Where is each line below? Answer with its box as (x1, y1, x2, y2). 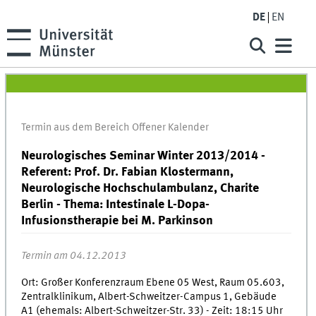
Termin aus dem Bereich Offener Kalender (21, 122, 209, 134)
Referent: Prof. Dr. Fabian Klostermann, (21, 165, 234, 178)
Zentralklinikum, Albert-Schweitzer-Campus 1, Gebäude (21, 291, 277, 303)
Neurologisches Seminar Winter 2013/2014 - (21, 149, 266, 162)
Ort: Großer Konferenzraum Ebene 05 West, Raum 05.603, (21, 276, 285, 288)
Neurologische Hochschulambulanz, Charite (21, 181, 260, 195)
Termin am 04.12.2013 (21, 250, 127, 262)
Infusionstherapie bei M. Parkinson (21, 214, 214, 227)
